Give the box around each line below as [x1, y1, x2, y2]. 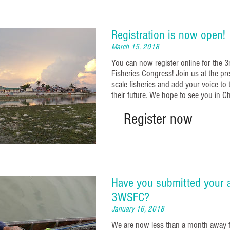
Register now [124, 110, 192, 128]
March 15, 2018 [111, 42, 159, 52]
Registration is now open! [111, 28, 225, 43]
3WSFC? [111, 190, 149, 205]
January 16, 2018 [111, 204, 164, 214]
